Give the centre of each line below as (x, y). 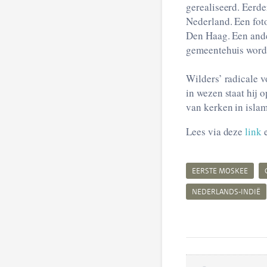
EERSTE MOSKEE (220, 171)
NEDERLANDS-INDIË (226, 192)
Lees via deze (215, 131)
